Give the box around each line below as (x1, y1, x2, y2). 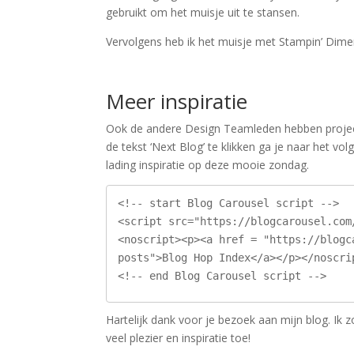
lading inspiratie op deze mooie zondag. (106, 157, 310, 172)
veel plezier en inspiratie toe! (106, 330, 251, 346)
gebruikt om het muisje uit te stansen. (106, 5, 300, 20)
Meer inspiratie (106, 87, 248, 115)
